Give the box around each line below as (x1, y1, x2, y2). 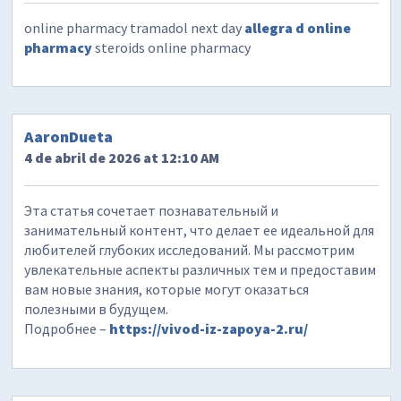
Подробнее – (24, 319, 110, 337)
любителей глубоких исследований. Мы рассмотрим (24, 240, 355, 259)
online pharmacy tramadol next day (24, 18, 245, 37)
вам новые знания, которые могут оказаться (24, 279, 310, 298)
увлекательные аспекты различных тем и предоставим (24, 260, 377, 278)
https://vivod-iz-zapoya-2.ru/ (109, 319, 309, 337)
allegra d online (244, 18, 352, 37)
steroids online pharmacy (92, 38, 252, 56)
